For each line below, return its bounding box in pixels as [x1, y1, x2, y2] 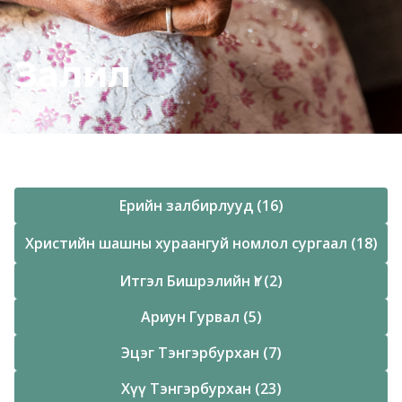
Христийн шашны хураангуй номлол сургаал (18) [24, 233, 378, 254]
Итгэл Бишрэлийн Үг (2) [119, 271, 283, 292]
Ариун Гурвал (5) [140, 307, 262, 328]
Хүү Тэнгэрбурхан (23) [120, 379, 282, 399]
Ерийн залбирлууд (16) [118, 196, 284, 216]
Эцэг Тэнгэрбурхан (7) [120, 343, 282, 363]
